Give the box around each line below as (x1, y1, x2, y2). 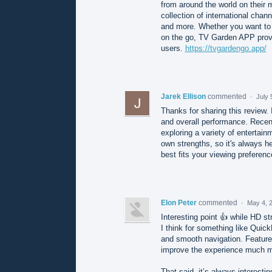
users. (160, 43, 185, 53)
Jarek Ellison (160, 92, 206, 101)
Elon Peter (160, 198, 197, 207)
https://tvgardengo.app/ (185, 43, 267, 53)
